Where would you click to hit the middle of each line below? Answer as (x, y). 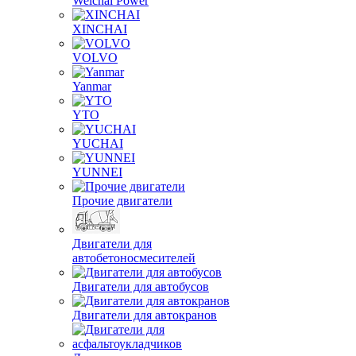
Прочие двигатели (122, 201)
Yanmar (92, 86)
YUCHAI (98, 143)
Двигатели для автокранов (145, 315)
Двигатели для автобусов (141, 286)
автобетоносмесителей (134, 258)
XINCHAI (100, 29)
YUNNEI (97, 172)
